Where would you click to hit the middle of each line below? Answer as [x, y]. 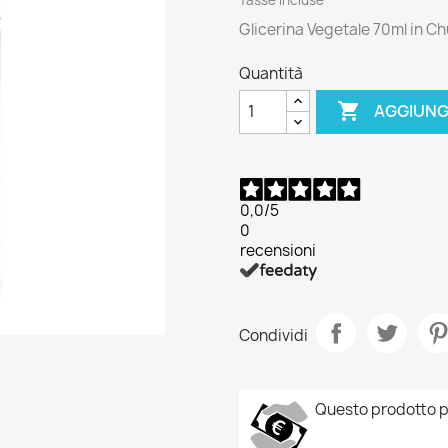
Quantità [271, 73]
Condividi [273, 335]
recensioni [278, 251]
